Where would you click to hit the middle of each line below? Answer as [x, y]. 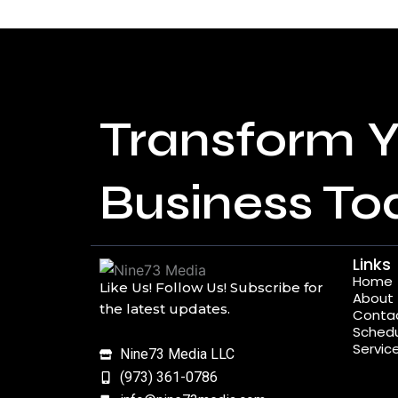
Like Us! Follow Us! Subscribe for [211, 287]
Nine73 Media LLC [177, 354]
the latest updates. [165, 308]
